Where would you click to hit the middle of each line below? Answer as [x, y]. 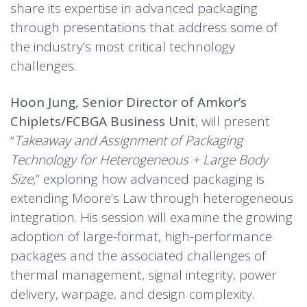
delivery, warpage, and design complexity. [132, 294]
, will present [233, 121]
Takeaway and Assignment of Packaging [128, 140]
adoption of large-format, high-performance [141, 236]
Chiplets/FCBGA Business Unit [103, 121]
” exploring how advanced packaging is [150, 179]
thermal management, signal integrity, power [144, 275]
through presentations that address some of [144, 27]
